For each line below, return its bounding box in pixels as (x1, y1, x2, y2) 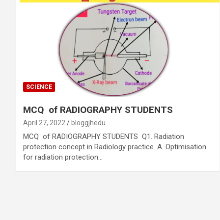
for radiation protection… (23, 152, 103, 162)
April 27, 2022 (23, 118, 65, 127)
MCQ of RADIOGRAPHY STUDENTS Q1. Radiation (23, 132, 184, 141)
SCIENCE (26, 83, 52, 90)
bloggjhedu (71, 118, 106, 127)
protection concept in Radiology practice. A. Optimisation (23, 142, 206, 151)
